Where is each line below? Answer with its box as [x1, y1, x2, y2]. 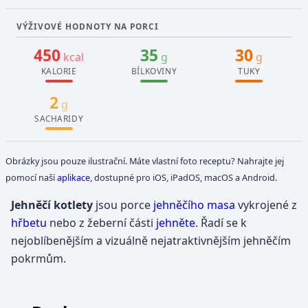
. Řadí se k [195, 214, 247, 230]
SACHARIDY [34, 112, 84, 124]
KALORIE [41, 65, 77, 76]
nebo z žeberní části [47, 214, 156, 230]
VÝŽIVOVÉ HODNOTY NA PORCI [16, 20, 159, 32]
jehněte [156, 214, 195, 230]
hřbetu [11, 214, 47, 230]
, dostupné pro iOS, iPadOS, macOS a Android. [90, 170, 278, 184]
